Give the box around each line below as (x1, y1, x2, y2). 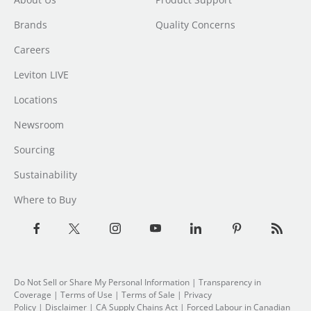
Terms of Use (60, 289, 112, 301)
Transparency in (199, 276, 261, 288)
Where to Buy (14, 193, 76, 206)
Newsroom (14, 118, 64, 131)
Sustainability (14, 168, 77, 181)
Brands (14, 18, 47, 31)
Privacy (184, 289, 212, 301)
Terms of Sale (121, 289, 175, 301)
